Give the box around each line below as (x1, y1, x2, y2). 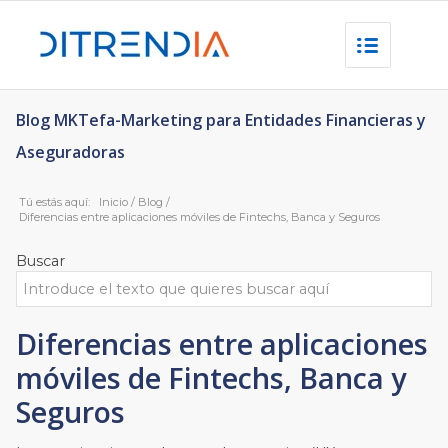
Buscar (16, 252, 66, 270)
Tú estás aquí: (19, 195, 91, 209)
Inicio (99, 195, 129, 209)
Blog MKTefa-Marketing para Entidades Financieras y (16, 109, 427, 131)
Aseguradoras (16, 141, 126, 163)
